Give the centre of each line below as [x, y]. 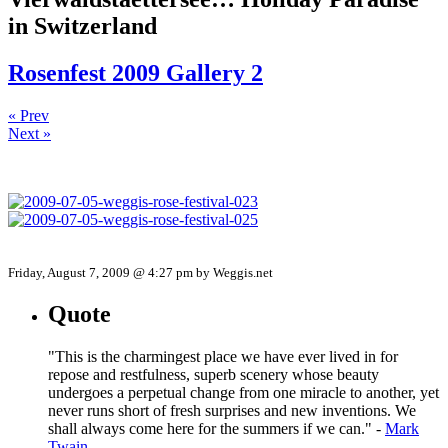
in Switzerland [82, 25]
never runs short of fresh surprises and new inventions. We [232, 410]
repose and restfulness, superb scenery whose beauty [213, 374]
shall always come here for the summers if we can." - [216, 428]
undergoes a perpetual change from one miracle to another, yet [243, 392]
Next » [29, 133]
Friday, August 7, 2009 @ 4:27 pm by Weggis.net [140, 272]
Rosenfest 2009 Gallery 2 [135, 72]
